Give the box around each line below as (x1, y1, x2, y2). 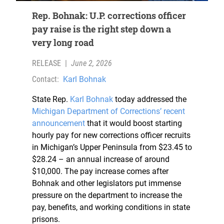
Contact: (32, 74, 59, 84)
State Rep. (32, 94, 70, 104)
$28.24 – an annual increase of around (32, 154, 169, 164)
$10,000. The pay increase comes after (32, 166, 168, 176)
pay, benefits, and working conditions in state (32, 202, 190, 212)
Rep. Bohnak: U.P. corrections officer (32, 9, 186, 22)
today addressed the (113, 94, 186, 104)
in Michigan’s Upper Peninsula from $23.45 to (32, 142, 192, 152)
